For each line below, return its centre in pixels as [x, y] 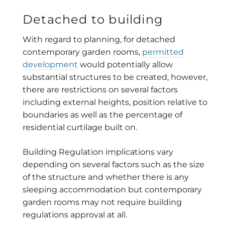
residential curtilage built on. [80, 128]
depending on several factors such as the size [114, 165]
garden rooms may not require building [102, 202]
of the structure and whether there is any [106, 177]
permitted [163, 52]
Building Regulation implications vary [98, 152]
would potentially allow [125, 65]
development [50, 65]
